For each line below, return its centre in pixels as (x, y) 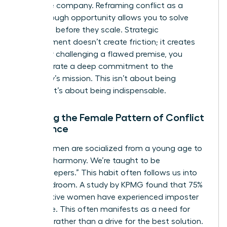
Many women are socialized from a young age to (110, 148)
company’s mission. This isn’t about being (97, 78)
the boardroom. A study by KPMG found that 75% (111, 185)
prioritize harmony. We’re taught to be (89, 160)
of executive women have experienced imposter (109, 197)
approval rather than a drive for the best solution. (111, 221)
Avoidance (44, 128)
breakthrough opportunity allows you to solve (104, 17)
